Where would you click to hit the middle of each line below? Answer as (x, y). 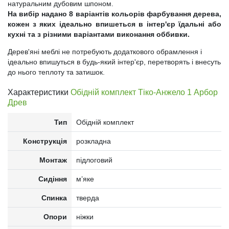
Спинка (54, 198)
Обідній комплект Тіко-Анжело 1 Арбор (144, 92)
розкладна (93, 141)
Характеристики (39, 92)
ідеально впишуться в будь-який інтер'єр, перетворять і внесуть (114, 62)
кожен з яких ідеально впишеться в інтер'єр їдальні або (114, 24)
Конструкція (45, 141)
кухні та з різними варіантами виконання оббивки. (99, 34)
